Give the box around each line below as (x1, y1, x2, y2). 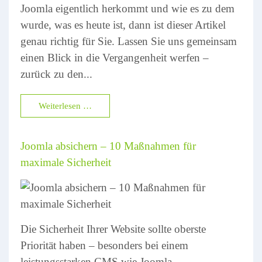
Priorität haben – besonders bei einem (20, 239, 188, 252)
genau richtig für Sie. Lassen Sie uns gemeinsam (20, 35, 237, 48)
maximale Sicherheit (20, 156, 111, 169)
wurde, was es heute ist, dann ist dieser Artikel (20, 19, 226, 32)
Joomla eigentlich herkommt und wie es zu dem (20, 2, 235, 15)
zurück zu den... (20, 68, 92, 81)
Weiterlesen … (39, 101, 92, 111)
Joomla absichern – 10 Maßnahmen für (20, 140, 196, 153)
